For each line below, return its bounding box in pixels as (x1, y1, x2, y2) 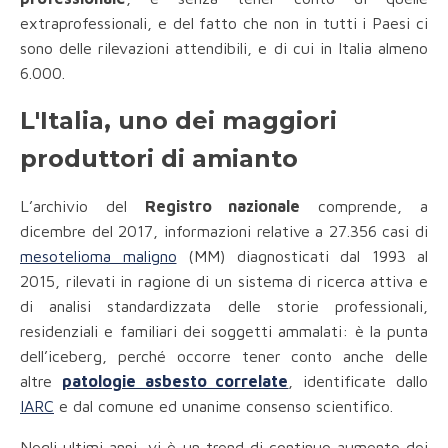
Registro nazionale (144, 197, 301, 216)
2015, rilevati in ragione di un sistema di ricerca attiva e (20, 272, 428, 291)
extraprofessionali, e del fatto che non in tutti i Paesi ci (20, 14, 428, 33)
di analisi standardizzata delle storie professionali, (20, 297, 428, 316)
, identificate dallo (288, 372, 429, 391)
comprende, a (300, 197, 429, 216)
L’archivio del (20, 197, 145, 216)
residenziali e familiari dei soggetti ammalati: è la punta (20, 322, 428, 341)
